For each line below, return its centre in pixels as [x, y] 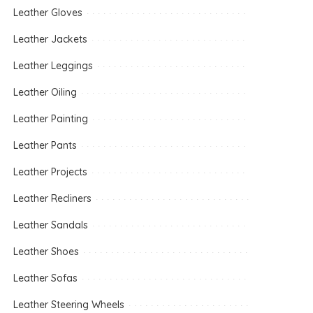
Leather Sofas [46, 278]
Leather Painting [51, 119]
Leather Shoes [46, 252]
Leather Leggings [53, 66]
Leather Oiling [45, 92]
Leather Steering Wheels [69, 305]
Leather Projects [51, 172]
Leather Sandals [51, 225]
